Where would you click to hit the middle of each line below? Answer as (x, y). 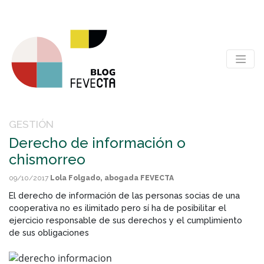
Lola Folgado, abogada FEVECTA (112, 178)
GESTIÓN (31, 124)
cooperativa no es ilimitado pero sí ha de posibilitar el (118, 208)
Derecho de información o (97, 143)
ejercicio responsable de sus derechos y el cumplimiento (126, 220)
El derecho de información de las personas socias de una (124, 195)
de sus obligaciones (49, 232)
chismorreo (47, 159)
